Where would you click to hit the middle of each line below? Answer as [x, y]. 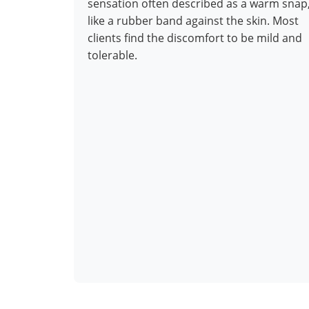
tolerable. [112, 56]
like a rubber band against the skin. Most [193, 21]
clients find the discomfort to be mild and [195, 38]
